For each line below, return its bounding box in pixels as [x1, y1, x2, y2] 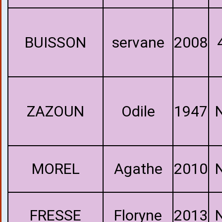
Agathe [113, 160, 163, 177]
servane [111, 34, 165, 51]
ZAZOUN [27, 103, 84, 120]
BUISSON [25, 34, 86, 51]
